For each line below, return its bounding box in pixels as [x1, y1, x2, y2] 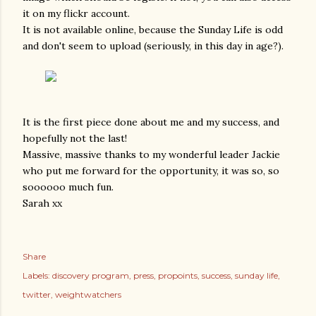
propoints [158, 270, 197, 281]
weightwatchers [55, 289, 121, 300]
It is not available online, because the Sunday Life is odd [23, 23, 283, 36]
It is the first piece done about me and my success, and [23, 116, 279, 128]
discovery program [52, 270, 129, 281]
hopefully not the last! [23, 132, 127, 145]
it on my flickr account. [23, 7, 130, 20]
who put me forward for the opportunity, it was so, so [23, 164, 279, 177]
